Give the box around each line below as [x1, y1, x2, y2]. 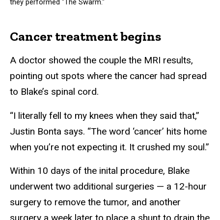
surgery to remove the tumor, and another [10, 196, 181, 208]
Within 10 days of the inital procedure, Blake [10, 165, 190, 177]
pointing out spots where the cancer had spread [10, 70, 207, 82]
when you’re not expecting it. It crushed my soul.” [10, 141, 209, 153]
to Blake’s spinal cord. [10, 85, 99, 97]
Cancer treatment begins [10, 28, 161, 44]
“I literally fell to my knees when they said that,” [10, 110, 199, 121]
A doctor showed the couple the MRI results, [10, 54, 193, 66]
